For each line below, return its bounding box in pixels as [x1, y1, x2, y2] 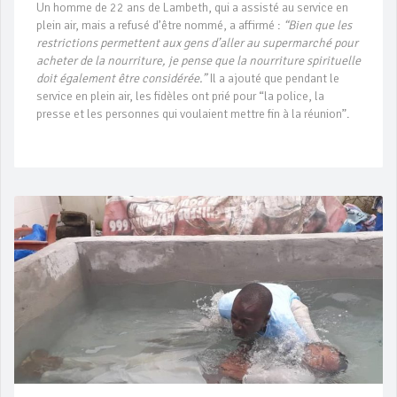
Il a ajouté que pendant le [206, 71, 339, 87]
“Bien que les [284, 18, 352, 34]
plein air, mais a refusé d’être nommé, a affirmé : [36, 18, 284, 34]
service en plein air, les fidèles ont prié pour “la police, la [36, 89, 324, 105]
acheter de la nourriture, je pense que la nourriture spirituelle [36, 53, 361, 69]
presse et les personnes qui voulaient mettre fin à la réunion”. [36, 106, 349, 122]
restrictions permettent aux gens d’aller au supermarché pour [36, 35, 358, 51]
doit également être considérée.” [36, 71, 206, 87]
